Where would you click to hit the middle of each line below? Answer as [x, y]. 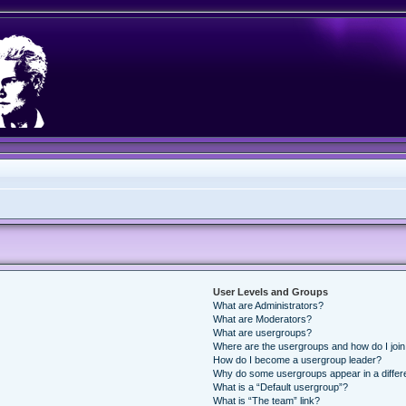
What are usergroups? [263, 333]
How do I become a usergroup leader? [298, 360]
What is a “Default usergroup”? [281, 387]
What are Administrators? [269, 305]
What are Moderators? [263, 319]
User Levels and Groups [271, 292]
